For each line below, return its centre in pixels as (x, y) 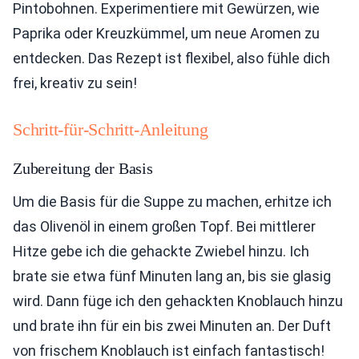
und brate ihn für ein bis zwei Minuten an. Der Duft (172, 326)
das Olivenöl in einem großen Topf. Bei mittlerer (164, 227)
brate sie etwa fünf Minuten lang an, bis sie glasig (172, 276)
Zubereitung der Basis (83, 169)
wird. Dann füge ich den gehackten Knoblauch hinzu (178, 301)
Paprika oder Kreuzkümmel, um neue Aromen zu (166, 34)
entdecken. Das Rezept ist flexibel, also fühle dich (171, 58)
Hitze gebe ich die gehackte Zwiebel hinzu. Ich (161, 252)
